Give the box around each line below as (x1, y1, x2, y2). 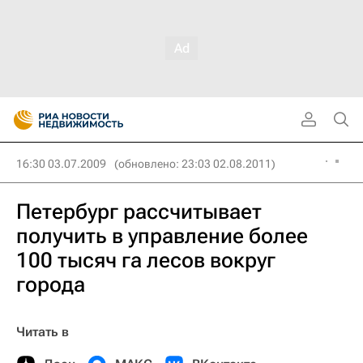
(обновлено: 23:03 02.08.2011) (114, 157, 275, 170)
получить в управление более (16, 224, 308, 248)
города (16, 272, 85, 297)
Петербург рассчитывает (16, 199, 262, 224)
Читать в (16, 324, 69, 340)
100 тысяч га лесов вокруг (16, 248, 275, 272)
